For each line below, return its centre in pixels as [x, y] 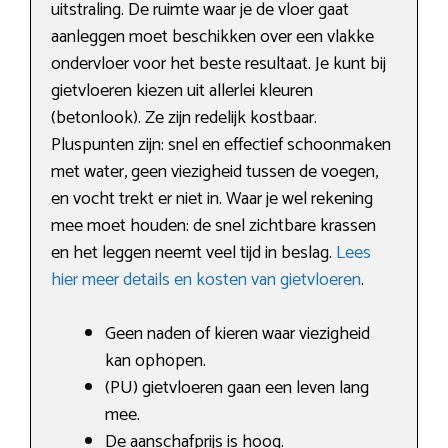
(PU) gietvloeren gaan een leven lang [237, 388]
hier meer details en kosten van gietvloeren [206, 280]
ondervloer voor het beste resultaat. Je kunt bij [218, 64]
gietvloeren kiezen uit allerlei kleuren [182, 91]
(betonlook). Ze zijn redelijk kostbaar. [184, 118]
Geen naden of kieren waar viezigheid [237, 334]
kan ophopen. [155, 361]
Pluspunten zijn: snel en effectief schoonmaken [221, 145]
